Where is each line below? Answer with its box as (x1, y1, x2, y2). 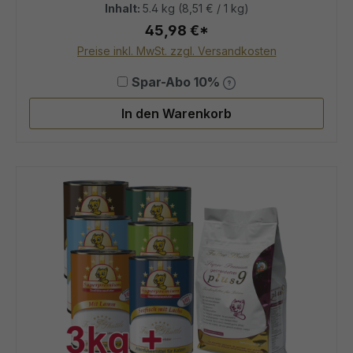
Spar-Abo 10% (131, 73, 223, 90)
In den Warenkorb (121, 105, 232, 121)
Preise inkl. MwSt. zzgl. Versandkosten (76, 43, 277, 58)
